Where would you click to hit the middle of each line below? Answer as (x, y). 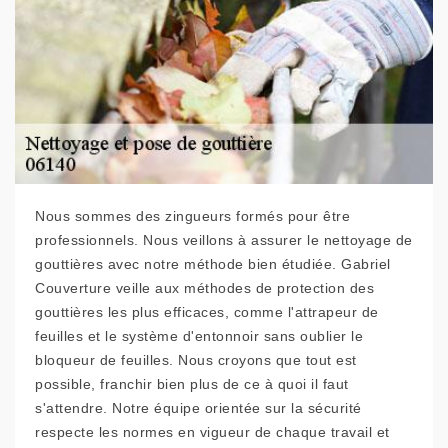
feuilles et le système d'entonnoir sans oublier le (199, 336)
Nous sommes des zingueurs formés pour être (192, 216)
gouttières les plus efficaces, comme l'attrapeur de (207, 312)
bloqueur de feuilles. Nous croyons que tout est (196, 360)
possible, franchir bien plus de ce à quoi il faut (192, 384)
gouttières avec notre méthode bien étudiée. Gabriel (213, 264)
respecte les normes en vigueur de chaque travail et (212, 432)
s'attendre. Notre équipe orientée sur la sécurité (198, 408)
